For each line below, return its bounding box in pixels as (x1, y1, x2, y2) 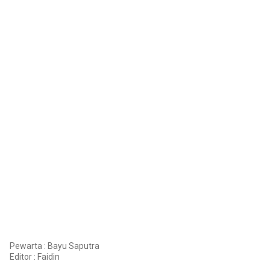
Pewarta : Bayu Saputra (10, 241, 99, 251)
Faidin (37, 252, 60, 262)
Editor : (10, 252, 37, 262)
